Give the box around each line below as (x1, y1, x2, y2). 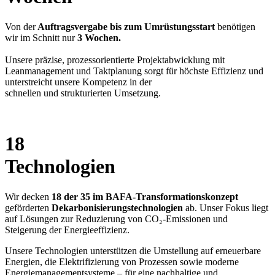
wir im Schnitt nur (5, 32, 77, 43)
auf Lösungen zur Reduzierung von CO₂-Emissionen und (5, 213, 228, 224)
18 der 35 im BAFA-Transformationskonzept (52, 191, 238, 202)
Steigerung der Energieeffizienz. (5, 224, 130, 235)
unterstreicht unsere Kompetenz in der (5, 76, 152, 87)
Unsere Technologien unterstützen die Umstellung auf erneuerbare (5, 245, 261, 256)
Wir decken (5, 191, 52, 202)
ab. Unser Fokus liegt (183, 202, 268, 213)
